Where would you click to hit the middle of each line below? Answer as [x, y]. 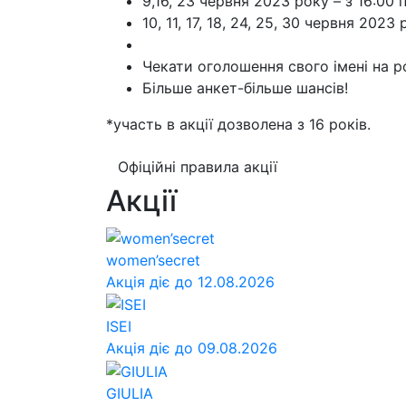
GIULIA [130, 393]
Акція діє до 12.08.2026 [190, 281]
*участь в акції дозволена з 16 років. [238, 124]
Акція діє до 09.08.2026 [192, 348]
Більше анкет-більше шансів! [245, 87]
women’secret [153, 260]
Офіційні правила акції [198, 166]
